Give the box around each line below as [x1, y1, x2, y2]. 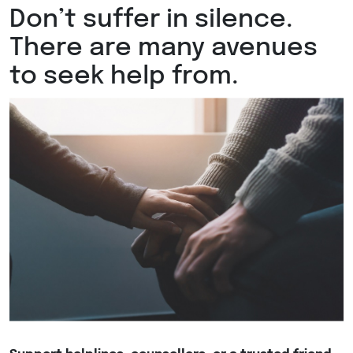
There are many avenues [9, 35, 318, 62]
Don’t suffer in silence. [9, 7, 293, 34]
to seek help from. [9, 64, 239, 91]
